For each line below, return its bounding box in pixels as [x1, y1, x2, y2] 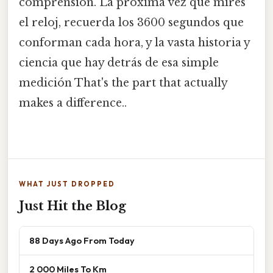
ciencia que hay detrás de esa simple [19, 56, 219, 70]
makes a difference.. [19, 96, 127, 110]
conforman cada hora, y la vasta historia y [19, 36, 250, 50]
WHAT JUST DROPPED [19, 180, 115, 189]
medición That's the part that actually [19, 76, 227, 90]
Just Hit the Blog [19, 199, 126, 214]
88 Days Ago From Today [29, 235, 135, 247]
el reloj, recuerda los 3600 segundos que [19, 16, 244, 30]
